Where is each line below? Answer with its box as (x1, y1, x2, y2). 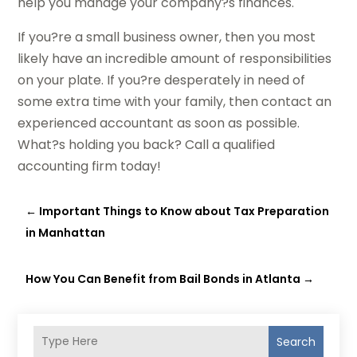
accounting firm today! (18, 156, 162, 175)
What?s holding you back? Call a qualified (18, 135, 276, 154)
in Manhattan (25, 224, 106, 241)
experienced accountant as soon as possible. (18, 113, 300, 132)
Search (276, 333, 316, 350)
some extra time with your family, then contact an (18, 92, 332, 111)
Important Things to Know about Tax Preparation (39, 202, 330, 219)
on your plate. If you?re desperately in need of (18, 70, 306, 89)
